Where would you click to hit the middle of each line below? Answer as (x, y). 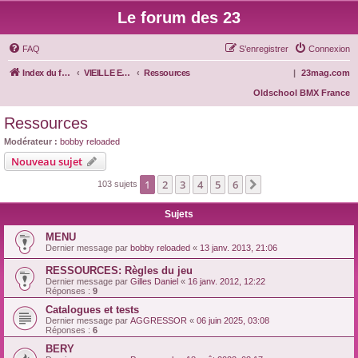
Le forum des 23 (179, 18)
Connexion (329, 49)
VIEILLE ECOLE (126, 73)
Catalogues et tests (92, 309)
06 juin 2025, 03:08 (233, 320)
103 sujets (118, 183)
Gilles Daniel (154, 281)
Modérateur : (31, 141)
